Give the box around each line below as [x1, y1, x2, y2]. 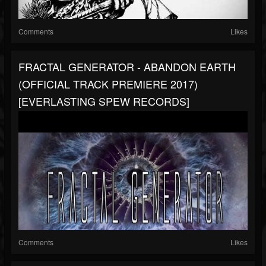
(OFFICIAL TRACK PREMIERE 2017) [18, 76, 198, 92]
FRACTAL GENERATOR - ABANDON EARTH [18, 59, 236, 75]
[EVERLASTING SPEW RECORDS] [18, 93, 189, 109]
